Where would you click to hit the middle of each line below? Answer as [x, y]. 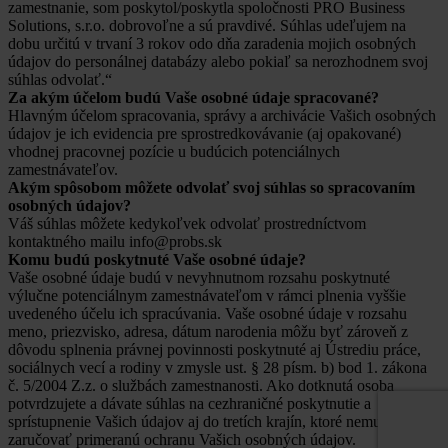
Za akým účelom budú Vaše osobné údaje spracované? [193, 98]
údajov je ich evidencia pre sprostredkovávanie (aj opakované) [204, 134]
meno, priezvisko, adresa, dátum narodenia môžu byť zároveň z [208, 332]
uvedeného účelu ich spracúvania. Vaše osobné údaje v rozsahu [207, 314]
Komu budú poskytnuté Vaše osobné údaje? [157, 260]
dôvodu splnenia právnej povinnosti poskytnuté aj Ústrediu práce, [214, 350]
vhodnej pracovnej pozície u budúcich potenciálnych [174, 152]
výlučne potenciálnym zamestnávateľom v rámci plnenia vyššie [207, 296]
